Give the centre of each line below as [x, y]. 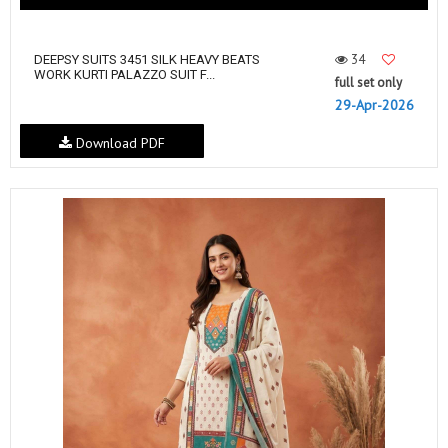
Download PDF [118, 142]
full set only [368, 82]
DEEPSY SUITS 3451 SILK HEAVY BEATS [147, 59]
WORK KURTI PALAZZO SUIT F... [124, 74]
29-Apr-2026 [374, 105]
